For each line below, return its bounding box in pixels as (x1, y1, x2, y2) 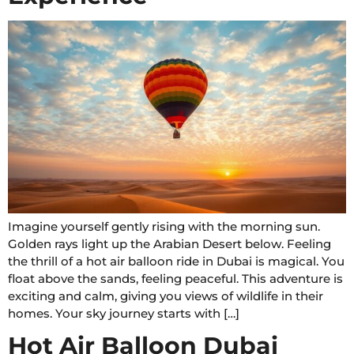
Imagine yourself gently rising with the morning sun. (8, 219, 320, 235)
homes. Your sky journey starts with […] (8, 306, 239, 322)
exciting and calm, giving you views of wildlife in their (8, 288, 323, 304)
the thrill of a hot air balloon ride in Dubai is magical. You (8, 254, 345, 269)
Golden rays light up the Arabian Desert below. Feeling (8, 236, 331, 252)
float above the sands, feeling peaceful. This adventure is (8, 271, 343, 287)
